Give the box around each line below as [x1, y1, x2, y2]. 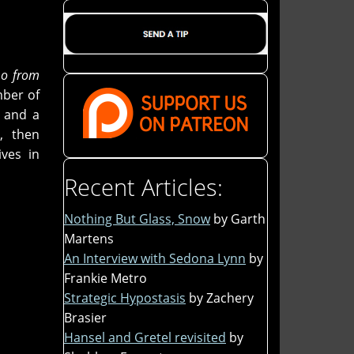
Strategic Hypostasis [64, 288, 186, 307]
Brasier [64, 308, 107, 326]
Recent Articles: [64, 171, 223, 202]
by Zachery [189, 288, 254, 307]
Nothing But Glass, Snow [64, 209, 210, 228]
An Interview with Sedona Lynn [64, 249, 246, 267]
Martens [64, 229, 114, 247]
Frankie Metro [64, 269, 147, 287]
